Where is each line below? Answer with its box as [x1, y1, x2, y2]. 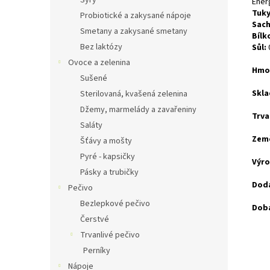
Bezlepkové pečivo [80, 198, 150, 210]
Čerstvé [80, 213, 109, 225]
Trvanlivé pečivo [80, 229, 140, 241]
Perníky [83, 245, 110, 257]
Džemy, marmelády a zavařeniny [80, 104, 196, 116]
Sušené [80, 72, 107, 84]
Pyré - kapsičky [80, 151, 135, 163]
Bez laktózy [80, 41, 122, 53]
